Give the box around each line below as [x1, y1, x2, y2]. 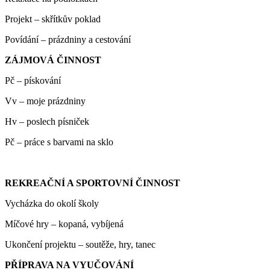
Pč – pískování [5, 75, 61, 86]
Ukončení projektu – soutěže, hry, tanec [5, 239, 155, 250]
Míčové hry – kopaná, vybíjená [5, 218, 124, 229]
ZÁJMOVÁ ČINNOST [5, 54, 101, 65]
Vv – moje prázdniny [5, 95, 86, 106]
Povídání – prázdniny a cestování [5, 34, 131, 45]
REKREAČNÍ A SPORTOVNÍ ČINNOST [5, 177, 180, 188]
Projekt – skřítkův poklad [5, 13, 101, 24]
